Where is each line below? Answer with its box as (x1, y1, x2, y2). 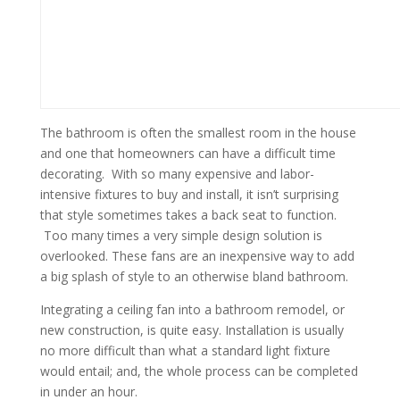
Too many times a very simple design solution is (39, 227, 322, 244)
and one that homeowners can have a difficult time (39, 145, 336, 162)
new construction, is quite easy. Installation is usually (39, 321, 344, 338)
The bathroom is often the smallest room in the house (39, 124, 356, 141)
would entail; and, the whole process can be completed (39, 362, 358, 379)
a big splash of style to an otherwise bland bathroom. (39, 268, 348, 285)
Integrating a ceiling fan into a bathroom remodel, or (39, 301, 345, 318)
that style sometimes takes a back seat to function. (39, 206, 337, 223)
